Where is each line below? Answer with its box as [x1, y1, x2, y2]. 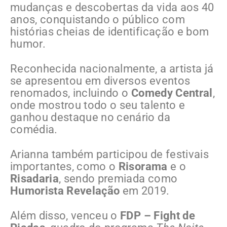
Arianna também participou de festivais [10, 148, 209, 161]
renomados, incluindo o [10, 87, 131, 100]
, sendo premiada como [59, 172, 178, 185]
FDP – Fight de [120, 209, 195, 222]
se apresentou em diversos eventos [10, 74, 191, 88]
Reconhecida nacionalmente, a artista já [10, 62, 214, 75]
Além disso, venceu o [10, 209, 121, 222]
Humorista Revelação [10, 184, 120, 198]
